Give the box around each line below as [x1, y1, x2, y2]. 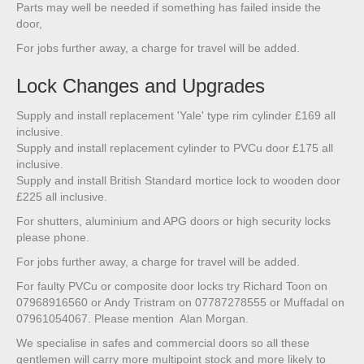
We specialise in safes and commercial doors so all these [16, 336, 310, 350]
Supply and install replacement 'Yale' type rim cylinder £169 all [16, 109, 336, 123]
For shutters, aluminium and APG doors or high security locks [16, 214, 331, 228]
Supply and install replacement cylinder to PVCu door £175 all [16, 141, 333, 155]
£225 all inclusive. [16, 190, 107, 204]
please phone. [16, 231, 89, 245]
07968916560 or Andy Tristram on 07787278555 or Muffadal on [16, 296, 344, 310]
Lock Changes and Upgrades [16, 75, 265, 97]
